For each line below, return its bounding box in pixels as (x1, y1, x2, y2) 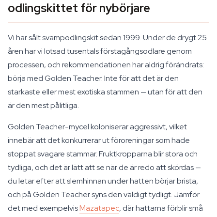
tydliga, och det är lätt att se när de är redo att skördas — (8, 162, 201, 172)
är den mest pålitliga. (8, 100, 79, 110)
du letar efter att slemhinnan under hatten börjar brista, (8, 176, 198, 186)
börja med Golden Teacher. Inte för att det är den (8, 73, 179, 83)
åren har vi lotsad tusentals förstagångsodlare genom (8, 46, 192, 56)
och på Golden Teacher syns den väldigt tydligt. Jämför (8, 189, 200, 200)
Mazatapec (79, 203, 119, 213)
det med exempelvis (8, 203, 79, 213)
